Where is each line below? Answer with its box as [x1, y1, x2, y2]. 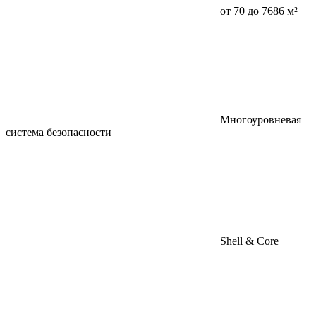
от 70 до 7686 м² [220, 5, 298, 18]
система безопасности [6, 126, 111, 139]
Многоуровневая [220, 114, 301, 126]
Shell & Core [220, 235, 279, 248]
